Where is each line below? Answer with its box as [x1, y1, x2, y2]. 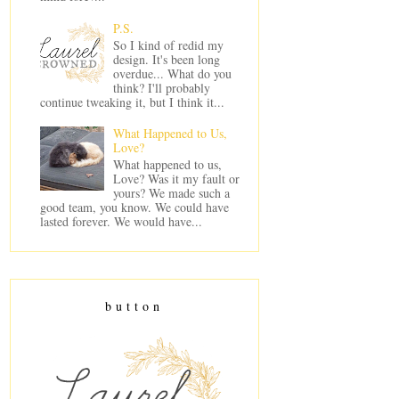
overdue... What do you [113, 64, 232, 82]
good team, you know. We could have [39, 199, 229, 216]
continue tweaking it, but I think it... [39, 93, 224, 110]
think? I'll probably [113, 78, 211, 96]
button [105, 297, 164, 314]
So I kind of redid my [113, 36, 224, 53]
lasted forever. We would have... [39, 213, 202, 231]
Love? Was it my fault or [113, 170, 240, 188]
